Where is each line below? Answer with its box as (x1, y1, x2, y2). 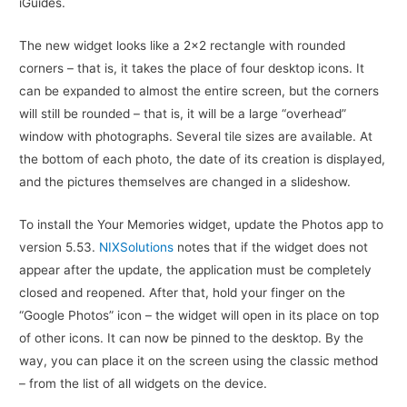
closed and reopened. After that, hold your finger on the (19, 285, 346, 301)
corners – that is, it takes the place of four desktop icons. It (19, 61, 365, 76)
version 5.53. (19, 240, 100, 255)
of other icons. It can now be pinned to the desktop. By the (19, 331, 364, 346)
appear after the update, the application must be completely (19, 263, 372, 278)
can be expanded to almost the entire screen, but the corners (19, 84, 380, 99)
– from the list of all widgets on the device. (19, 376, 268, 392)
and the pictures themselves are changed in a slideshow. (19, 174, 352, 190)
